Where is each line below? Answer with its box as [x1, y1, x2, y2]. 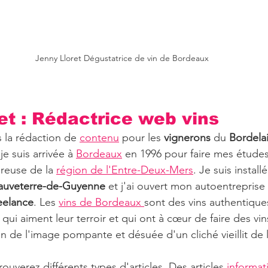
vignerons [164, 130, 211, 144]
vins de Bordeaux [59, 195, 144, 209]
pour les [119, 130, 164, 144]
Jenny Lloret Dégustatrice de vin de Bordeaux [35, 52, 209, 63]
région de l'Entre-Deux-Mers [56, 163, 193, 176]
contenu [80, 130, 119, 144]
